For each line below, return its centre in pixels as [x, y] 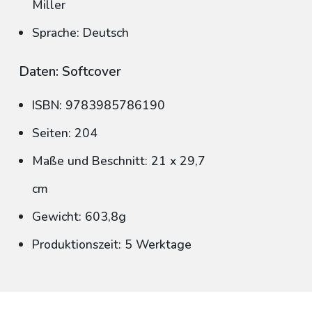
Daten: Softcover [70, 72]
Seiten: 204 [65, 133]
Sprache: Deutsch [80, 33]
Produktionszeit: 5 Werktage [112, 244]
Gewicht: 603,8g [79, 217]
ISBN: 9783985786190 [99, 105]
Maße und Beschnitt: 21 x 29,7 [119, 161]
